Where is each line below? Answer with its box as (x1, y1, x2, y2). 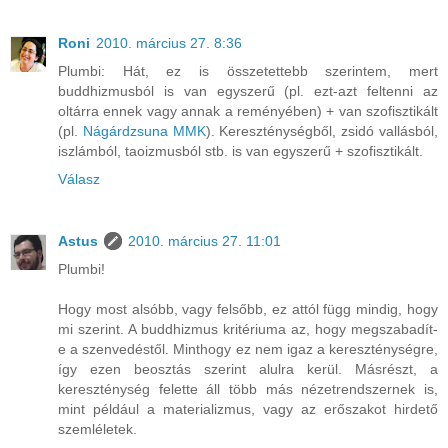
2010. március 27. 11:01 (128, 232, 281, 249)
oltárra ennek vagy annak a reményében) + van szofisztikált (58, 102, 438, 119)
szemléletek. (58, 420, 137, 437)
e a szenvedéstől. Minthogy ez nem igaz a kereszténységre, (58, 340, 438, 357)
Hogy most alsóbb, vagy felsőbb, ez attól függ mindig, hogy (58, 300, 438, 317)
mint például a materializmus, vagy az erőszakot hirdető (58, 400, 438, 417)
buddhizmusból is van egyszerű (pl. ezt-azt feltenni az (58, 82, 438, 99)
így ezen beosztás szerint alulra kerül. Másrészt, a (58, 360, 438, 377)
